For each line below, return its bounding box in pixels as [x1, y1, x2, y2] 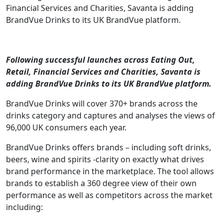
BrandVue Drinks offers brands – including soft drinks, [6, 142, 211, 153]
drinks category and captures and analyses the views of [6, 110, 215, 121]
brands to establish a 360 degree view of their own [6, 178, 197, 189]
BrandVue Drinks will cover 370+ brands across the [6, 98, 198, 110]
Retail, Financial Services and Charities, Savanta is [6, 66, 201, 78]
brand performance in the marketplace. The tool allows [6, 166, 214, 177]
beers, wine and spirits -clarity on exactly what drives [6, 154, 204, 165]
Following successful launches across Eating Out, [6, 54, 195, 66]
